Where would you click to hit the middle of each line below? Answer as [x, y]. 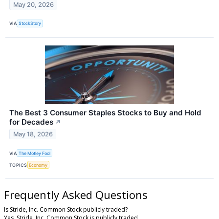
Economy [38, 165]
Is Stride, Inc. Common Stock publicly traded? [66, 210]
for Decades [31, 122]
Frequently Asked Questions [76, 195]
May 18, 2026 [33, 134]
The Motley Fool [35, 153]
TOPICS [18, 165]
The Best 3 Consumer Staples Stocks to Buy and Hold [105, 112]
